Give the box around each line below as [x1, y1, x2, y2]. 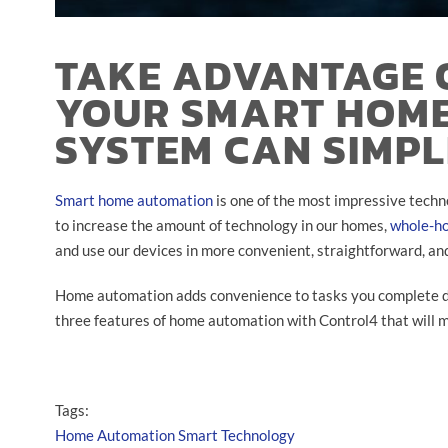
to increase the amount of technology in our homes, [55, 215, 390, 234]
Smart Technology [178, 425, 295, 444]
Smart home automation [55, 190, 213, 209]
